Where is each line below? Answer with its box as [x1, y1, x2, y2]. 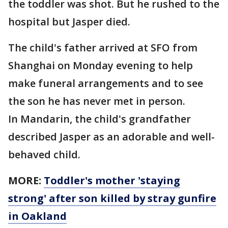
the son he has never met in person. [8, 94, 185, 108]
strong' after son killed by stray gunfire [8, 191, 216, 205]
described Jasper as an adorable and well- [8, 130, 215, 144]
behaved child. [8, 148, 80, 161]
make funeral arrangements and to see [8, 76, 203, 90]
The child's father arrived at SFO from [8, 41, 197, 54]
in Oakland [8, 209, 67, 223]
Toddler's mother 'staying [44, 174, 180, 187]
